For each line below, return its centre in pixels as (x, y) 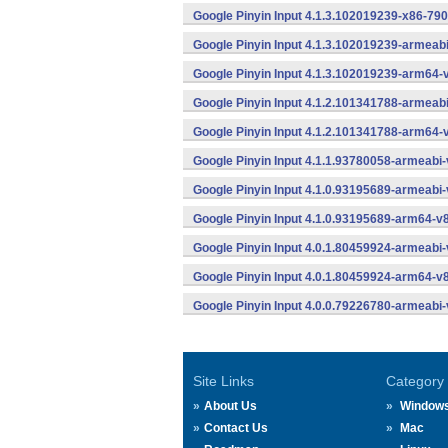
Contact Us (236, 428)
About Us (230, 406)
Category (414, 381)
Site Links (223, 381)
